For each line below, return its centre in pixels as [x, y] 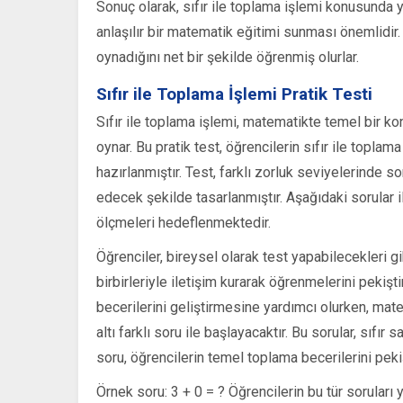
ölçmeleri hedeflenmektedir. [184, 223]
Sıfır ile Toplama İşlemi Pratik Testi [234, 94]
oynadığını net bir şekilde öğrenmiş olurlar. [228, 58]
